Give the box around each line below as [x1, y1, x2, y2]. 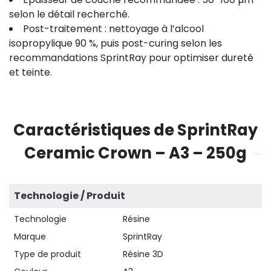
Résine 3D [123, 247, 163, 260]
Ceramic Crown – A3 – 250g [24, 142, 247, 164]
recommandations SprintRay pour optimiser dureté [9, 50, 253, 65]
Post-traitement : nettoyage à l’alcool [23, 21, 204, 36]
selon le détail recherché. [9, 7, 129, 21]
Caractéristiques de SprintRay [13, 119, 258, 141]
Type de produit [14, 247, 81, 260]
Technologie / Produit [14, 188, 125, 203]
